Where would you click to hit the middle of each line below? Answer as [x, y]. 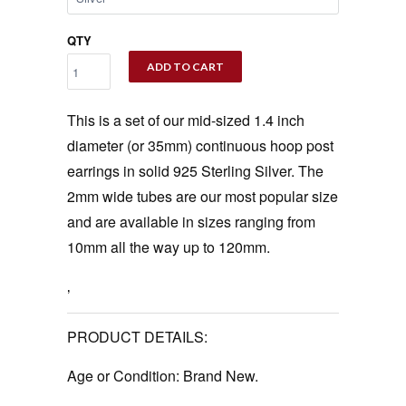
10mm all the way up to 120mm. [169, 247]
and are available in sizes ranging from [191, 222]
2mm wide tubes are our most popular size [203, 197]
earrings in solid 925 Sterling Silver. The [195, 171]
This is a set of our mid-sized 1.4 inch [186, 121]
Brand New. [219, 376]
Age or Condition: [123, 376]
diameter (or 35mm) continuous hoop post [200, 146]
